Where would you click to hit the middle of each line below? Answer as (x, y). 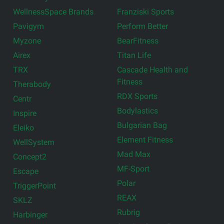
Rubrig (128, 212)
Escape (26, 171)
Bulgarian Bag (142, 125)
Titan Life (134, 55)
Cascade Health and (152, 69)
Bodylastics (137, 110)
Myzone (27, 40)
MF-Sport (133, 168)
